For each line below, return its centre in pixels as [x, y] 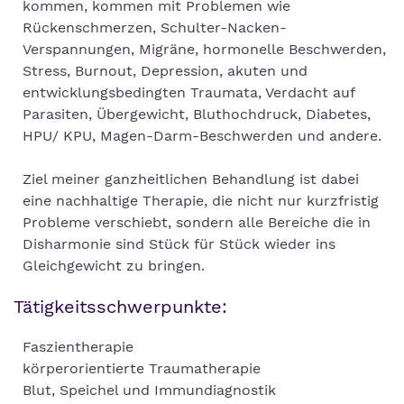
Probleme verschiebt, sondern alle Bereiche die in [197, 223]
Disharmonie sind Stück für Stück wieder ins [179, 244]
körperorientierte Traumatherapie [142, 369]
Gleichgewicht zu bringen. [114, 266]
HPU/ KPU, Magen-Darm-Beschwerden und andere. [202, 136]
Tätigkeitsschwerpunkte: [120, 307]
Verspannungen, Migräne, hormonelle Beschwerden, [204, 50]
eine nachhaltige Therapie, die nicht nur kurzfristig [201, 201]
